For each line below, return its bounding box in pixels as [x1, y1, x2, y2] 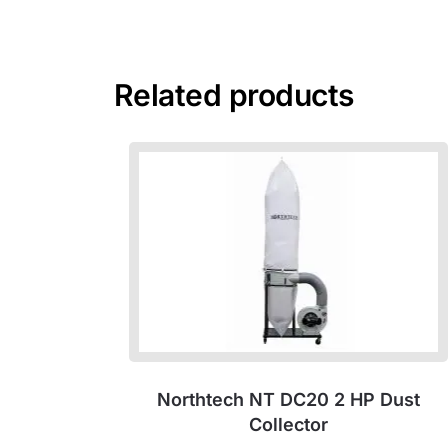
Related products [113, 77, 354, 114]
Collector [248, 413, 328, 435]
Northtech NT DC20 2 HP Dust [156, 388, 420, 410]
